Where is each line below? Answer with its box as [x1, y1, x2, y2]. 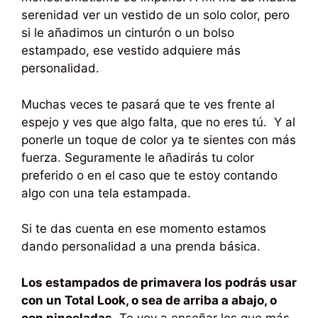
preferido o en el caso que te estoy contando [21, 168, 278, 182]
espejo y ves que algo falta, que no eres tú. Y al [21, 114, 295, 129]
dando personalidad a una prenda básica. [21, 239, 261, 254]
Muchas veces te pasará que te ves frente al [21, 97, 275, 111]
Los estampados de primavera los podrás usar [21, 275, 297, 290]
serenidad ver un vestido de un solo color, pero [21, 8, 290, 23]
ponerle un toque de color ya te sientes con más [21, 132, 296, 147]
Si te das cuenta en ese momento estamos [21, 221, 266, 236]
